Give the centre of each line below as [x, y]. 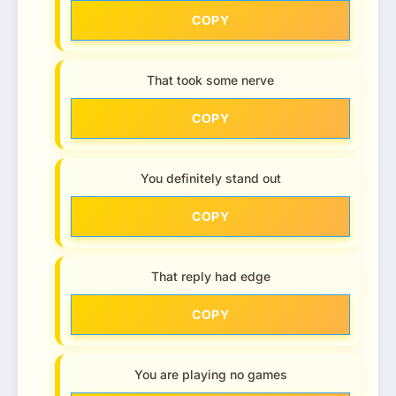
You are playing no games [210, 375]
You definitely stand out [210, 179]
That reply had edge [210, 277]
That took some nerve [210, 80]
